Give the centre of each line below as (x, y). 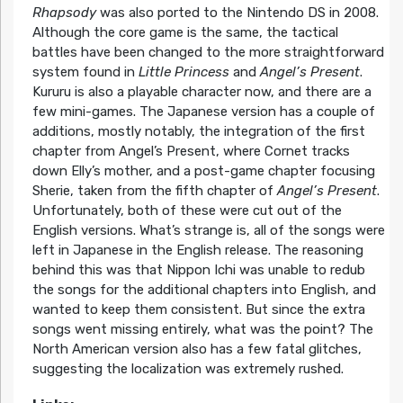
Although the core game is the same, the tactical (185, 33)
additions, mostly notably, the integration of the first (198, 132)
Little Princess (184, 72)
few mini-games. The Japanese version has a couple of (203, 112)
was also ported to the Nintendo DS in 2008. (237, 13)
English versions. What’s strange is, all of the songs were (208, 231)
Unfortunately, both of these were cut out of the (187, 211)
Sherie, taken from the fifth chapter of (154, 191)
